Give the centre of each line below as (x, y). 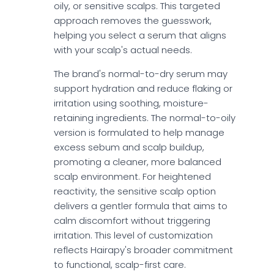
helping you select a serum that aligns (140, 35)
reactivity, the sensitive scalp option (135, 191)
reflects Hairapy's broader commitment (143, 250)
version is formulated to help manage (139, 133)
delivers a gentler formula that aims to (141, 206)
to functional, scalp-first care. (120, 265)
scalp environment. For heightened (132, 177)
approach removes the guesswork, (133, 21)
